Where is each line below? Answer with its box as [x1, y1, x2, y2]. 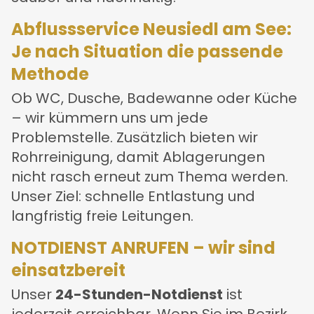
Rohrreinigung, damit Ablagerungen [11, 147, 265, 168]
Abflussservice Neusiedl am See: [11, 18, 292, 41]
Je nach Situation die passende [11, 40, 283, 64]
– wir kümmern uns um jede [11, 108, 208, 128]
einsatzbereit [11, 259, 125, 282]
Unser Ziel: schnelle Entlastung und [11, 186, 255, 207]
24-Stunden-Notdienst [55, 285, 223, 305]
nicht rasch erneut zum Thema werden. [11, 167, 288, 187]
